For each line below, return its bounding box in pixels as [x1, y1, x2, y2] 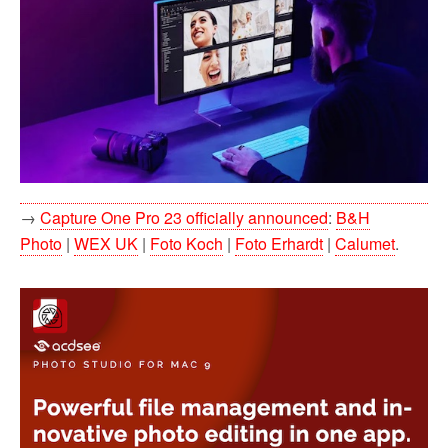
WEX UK [74, 232, 138, 256]
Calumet [335, 232, 395, 256]
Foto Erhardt [235, 232, 323, 256]
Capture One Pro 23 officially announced [40, 206, 328, 230]
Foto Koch [150, 232, 223, 256]
